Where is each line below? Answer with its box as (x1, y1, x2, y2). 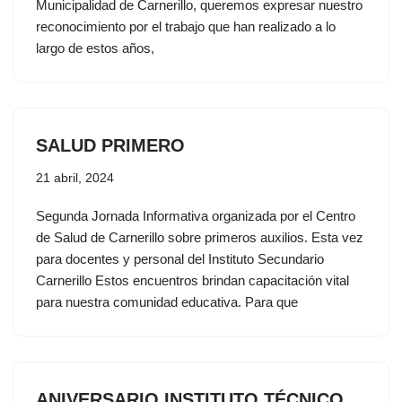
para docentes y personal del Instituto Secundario (36, 251, 324, 267)
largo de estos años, (36, 40, 154, 56)
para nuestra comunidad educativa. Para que (36, 294, 298, 310)
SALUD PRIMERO (36, 135, 185, 155)
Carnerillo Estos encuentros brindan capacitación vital (36, 273, 349, 288)
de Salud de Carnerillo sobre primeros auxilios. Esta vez (36, 230, 363, 245)
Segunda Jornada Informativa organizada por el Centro (36, 208, 355, 223)
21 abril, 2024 (36, 171, 114, 185)
